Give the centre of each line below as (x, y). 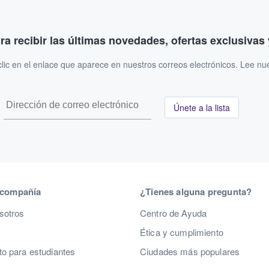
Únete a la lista (202, 108)
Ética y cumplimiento (182, 232)
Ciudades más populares (190, 252)
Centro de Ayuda (174, 213)
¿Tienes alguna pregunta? (196, 192)
